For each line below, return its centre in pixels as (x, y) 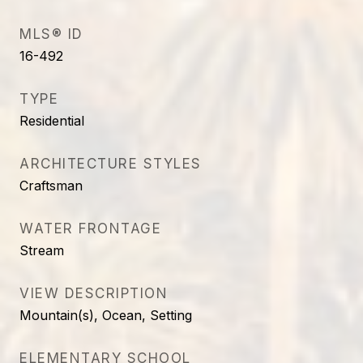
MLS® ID (51, 34)
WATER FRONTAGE (90, 228)
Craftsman (51, 186)
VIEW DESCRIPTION (94, 293)
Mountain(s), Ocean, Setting (106, 315)
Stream (42, 250)
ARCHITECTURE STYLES (111, 164)
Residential (52, 121)
